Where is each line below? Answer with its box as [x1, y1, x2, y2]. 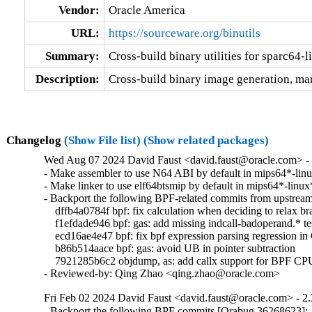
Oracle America [108, 3, 185, 17]
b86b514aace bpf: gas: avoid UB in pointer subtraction [44, 242, 296, 255]
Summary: [45, 49, 100, 63]
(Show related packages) [143, 133, 269, 147]
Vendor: [58, 3, 100, 17]
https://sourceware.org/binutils [108, 26, 260, 40]
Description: [35, 72, 100, 86]
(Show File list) [63, 133, 141, 147]
